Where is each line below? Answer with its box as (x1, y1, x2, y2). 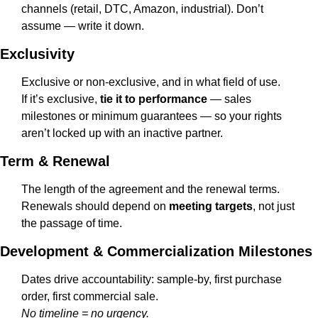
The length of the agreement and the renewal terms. (21, 183, 280, 196)
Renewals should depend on (21, 200, 169, 213)
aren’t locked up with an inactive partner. (21, 127, 223, 140)
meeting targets (169, 200, 253, 213)
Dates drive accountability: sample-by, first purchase (21, 273, 282, 286)
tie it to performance (100, 93, 207, 106)
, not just (253, 200, 295, 213)
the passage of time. (21, 217, 122, 230)
